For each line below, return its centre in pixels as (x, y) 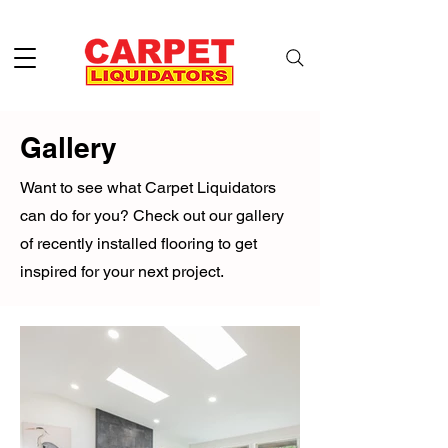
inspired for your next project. (124, 271)
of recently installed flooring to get (138, 243)
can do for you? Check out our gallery (152, 215)
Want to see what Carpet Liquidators (148, 187)
